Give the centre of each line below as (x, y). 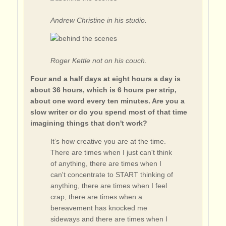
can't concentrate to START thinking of (111, 174)
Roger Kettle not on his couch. (98, 60)
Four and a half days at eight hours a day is (105, 78)
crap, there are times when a (96, 196)
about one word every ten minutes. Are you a (107, 101)
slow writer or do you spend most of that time (108, 112)
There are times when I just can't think (111, 152)
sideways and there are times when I (109, 219)
